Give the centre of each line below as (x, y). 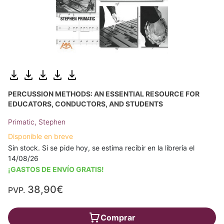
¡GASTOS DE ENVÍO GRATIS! (56, 169)
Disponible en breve (40, 136)
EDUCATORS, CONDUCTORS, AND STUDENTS (85, 103)
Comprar (118, 217)
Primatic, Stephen (37, 121)
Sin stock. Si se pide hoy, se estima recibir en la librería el (101, 147)
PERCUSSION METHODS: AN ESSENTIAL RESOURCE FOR (104, 93)
